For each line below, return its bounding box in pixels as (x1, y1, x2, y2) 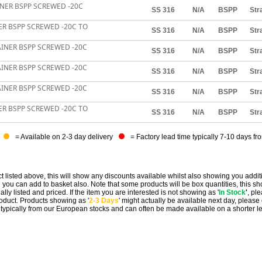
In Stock (219, 188, 246, 196)
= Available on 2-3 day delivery (13, 133, 115, 141)
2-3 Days (89, 196, 119, 205)
